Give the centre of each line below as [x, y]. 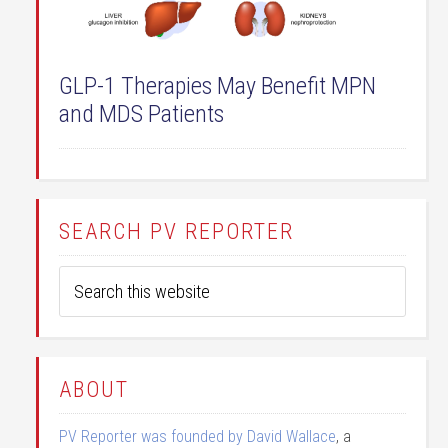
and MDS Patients [141, 113]
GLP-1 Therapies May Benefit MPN [217, 85]
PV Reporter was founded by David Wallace [197, 436]
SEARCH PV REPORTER [176, 231]
